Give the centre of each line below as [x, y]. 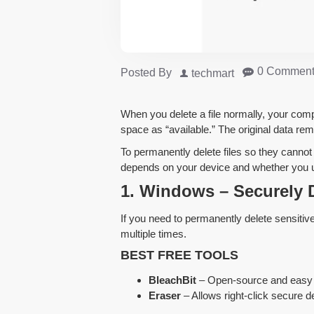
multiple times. [153, 233]
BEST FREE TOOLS [179, 255]
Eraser [165, 295]
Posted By [146, 72]
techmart [213, 73]
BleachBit [172, 280]
